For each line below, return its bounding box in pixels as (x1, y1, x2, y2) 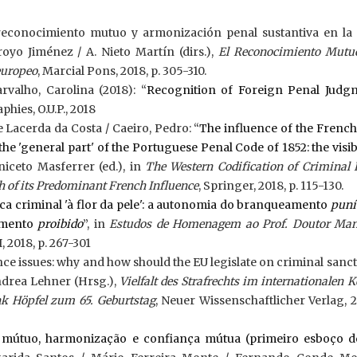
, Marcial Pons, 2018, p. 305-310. (37, 64, 206, 78)
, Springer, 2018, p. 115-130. (198, 178, 343, 193)
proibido (37, 217, 84, 231)
